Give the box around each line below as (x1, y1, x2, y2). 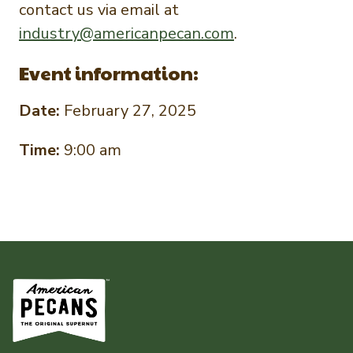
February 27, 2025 (64, 100, 196, 121)
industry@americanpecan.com (19, 23, 234, 44)
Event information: (19, 59, 199, 86)
